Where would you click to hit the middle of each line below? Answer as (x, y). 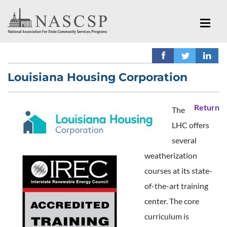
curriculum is (167, 216)
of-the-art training (176, 185)
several (184, 140)
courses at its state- (178, 170)
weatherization (171, 155)
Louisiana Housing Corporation (98, 77)
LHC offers (191, 125)
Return (207, 107)
